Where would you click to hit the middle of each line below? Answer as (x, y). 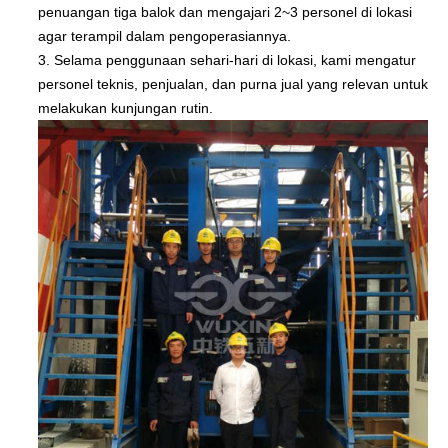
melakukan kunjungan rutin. (125, 108)
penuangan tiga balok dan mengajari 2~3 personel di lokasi (225, 12)
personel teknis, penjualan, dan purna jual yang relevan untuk (233, 84)
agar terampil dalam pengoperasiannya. (164, 36)
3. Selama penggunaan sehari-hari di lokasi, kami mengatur (227, 60)
